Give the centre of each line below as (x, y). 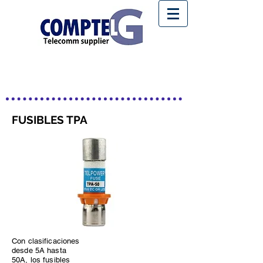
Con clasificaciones (46, 241)
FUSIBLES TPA (50, 120)
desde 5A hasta (39, 250)
